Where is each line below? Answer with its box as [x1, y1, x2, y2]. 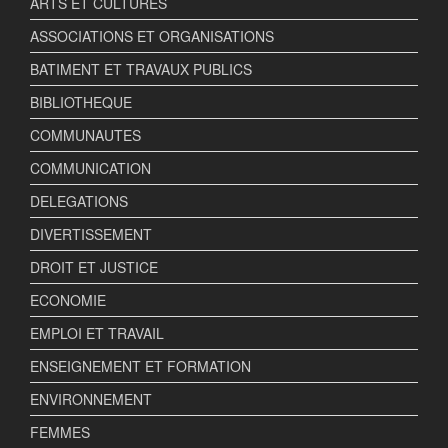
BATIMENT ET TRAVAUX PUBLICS [30, 59, 252, 80]
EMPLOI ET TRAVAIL [30, 323, 164, 344]
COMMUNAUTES [30, 125, 141, 146]
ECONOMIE [30, 290, 106, 311]
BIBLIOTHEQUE [30, 92, 132, 113]
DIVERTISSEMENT [30, 224, 152, 245]
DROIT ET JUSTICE [30, 257, 158, 278]
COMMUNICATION [30, 158, 151, 179]
